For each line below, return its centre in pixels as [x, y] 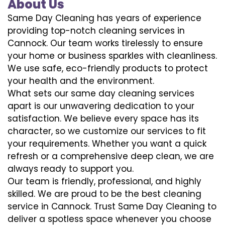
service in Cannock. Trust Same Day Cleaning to [112, 206]
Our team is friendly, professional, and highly [104, 181]
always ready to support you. [71, 168]
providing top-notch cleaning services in [96, 30]
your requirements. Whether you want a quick [107, 143]
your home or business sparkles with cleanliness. [112, 55]
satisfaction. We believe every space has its [103, 118]
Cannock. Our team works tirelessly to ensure [105, 43]
